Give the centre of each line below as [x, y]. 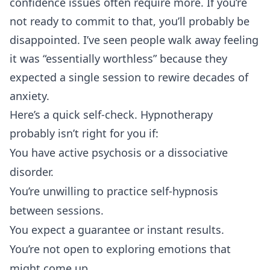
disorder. [32, 171]
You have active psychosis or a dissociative [119, 152]
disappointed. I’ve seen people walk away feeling [134, 39]
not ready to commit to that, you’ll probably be [130, 21]
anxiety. [30, 96]
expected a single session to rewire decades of [129, 77]
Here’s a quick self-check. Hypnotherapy [111, 114]
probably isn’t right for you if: [84, 133]
